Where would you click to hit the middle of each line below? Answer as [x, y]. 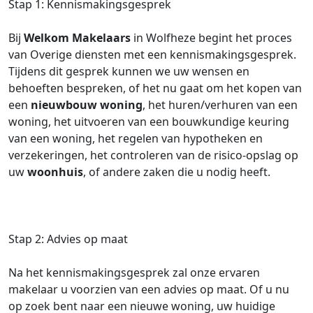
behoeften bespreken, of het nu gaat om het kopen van [155, 88]
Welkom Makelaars [77, 38]
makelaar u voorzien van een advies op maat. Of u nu [149, 289]
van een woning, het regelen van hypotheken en [136, 138]
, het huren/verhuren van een [220, 105]
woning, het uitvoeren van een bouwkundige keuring [149, 122]
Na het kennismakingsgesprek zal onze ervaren [134, 272]
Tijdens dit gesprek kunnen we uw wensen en [129, 71]
